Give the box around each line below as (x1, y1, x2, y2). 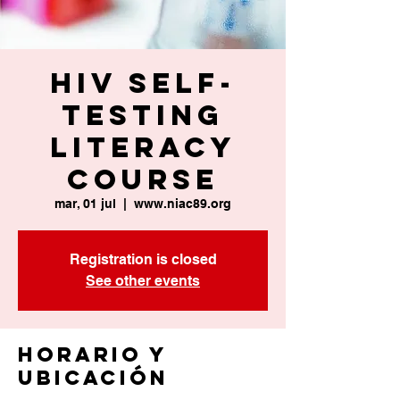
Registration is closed (69, 251, 217, 268)
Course (67, 162, 219, 197)
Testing (62, 97, 224, 133)
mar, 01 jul (54, 196, 116, 211)
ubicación (18, 365, 169, 390)
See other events (86, 272, 200, 289)
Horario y (18, 342, 168, 367)
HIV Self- (50, 65, 236, 101)
